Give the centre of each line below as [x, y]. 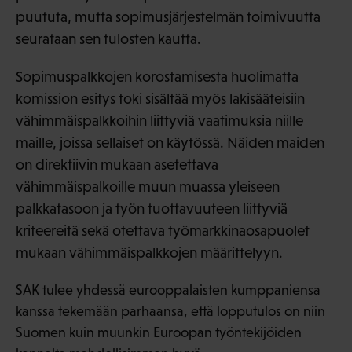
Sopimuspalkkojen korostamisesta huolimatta [157, 76]
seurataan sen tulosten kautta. [108, 38]
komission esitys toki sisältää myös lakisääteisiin [160, 98]
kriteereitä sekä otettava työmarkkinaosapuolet [163, 230]
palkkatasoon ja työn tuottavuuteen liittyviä [152, 208]
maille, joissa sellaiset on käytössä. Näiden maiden [170, 142]
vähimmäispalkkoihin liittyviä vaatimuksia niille [159, 120]
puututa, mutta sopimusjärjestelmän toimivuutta [168, 16]
